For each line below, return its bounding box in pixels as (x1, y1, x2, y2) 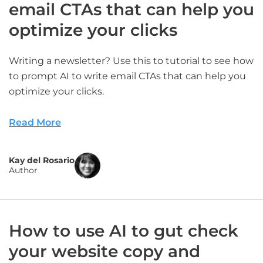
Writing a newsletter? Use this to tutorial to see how (9, 55, 254, 66)
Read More (9, 117, 61, 128)
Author (9, 165, 38, 176)
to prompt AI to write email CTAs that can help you (9, 70, 246, 82)
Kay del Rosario (9, 155, 75, 166)
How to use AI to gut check (9, 221, 238, 241)
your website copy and (9, 241, 200, 261)
